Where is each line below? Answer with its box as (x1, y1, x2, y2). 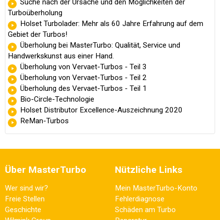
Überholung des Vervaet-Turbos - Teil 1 (20, 83, 147, 93)
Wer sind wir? (5, 183, 48, 192)
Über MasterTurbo (5, 164, 86, 175)
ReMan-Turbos (20, 116, 69, 125)
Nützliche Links (115, 164, 182, 175)
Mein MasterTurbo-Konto (115, 183, 197, 192)
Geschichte (5, 205, 41, 214)
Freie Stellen (5, 194, 45, 203)
